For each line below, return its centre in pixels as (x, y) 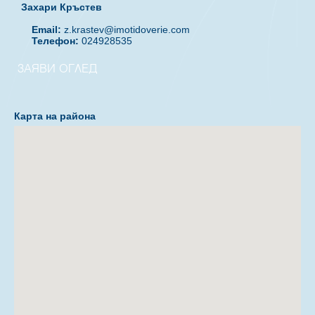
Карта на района (55, 116)
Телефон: (55, 40)
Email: (46, 29)
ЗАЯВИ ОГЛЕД (58, 71)
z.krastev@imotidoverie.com (127, 29)
